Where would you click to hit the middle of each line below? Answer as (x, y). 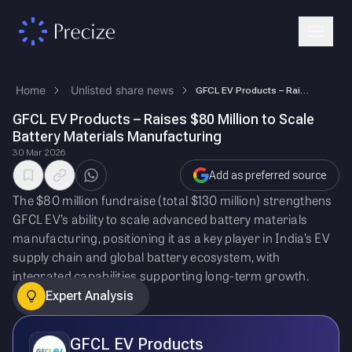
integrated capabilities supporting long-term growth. (161, 275)
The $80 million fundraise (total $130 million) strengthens (172, 200)
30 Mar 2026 (39, 152)
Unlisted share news (122, 90)
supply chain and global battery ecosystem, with (147, 257)
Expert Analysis (90, 296)
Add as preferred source (268, 175)
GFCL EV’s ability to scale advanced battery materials (160, 219)
